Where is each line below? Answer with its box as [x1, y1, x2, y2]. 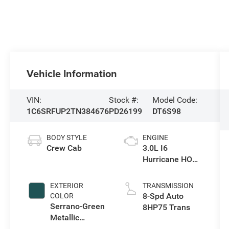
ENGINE [142, 133, 168, 142]
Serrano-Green [50, 201, 105, 211]
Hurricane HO [142, 154, 192, 164]
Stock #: [109, 95, 139, 105]
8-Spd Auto [142, 191, 184, 201]
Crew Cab [47, 143, 82, 153]
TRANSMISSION [142, 181, 194, 190]
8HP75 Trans [142, 202, 190, 212]
